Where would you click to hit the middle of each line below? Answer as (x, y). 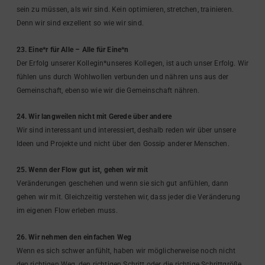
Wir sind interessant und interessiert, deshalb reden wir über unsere (126, 130)
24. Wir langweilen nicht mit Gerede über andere (94, 117)
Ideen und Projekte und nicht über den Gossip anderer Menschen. (123, 144)
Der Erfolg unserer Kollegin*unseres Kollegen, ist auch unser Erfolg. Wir (132, 63)
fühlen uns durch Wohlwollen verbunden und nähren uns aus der (122, 77)
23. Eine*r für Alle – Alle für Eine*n (72, 49)
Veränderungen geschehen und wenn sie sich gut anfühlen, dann (122, 184)
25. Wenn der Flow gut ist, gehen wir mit (82, 170)
